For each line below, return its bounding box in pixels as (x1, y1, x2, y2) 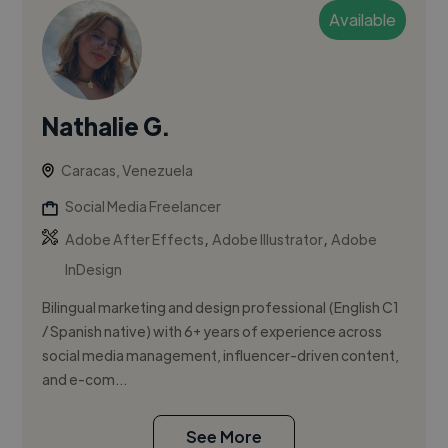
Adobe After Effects (65, 230, 205, 249)
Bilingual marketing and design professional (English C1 (42, 298, 400, 317)
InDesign (65, 260, 123, 279)
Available (328, 9, 396, 31)
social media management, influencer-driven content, (42, 346, 400, 365)
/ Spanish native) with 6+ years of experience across (42, 322, 383, 341)
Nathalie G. (42, 110, 170, 142)
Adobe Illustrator (212, 230, 324, 249)
